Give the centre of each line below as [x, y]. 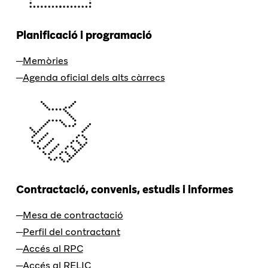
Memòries [45, 61]
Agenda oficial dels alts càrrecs [94, 78]
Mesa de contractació [73, 215]
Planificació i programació [84, 35]
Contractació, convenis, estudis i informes [124, 189]
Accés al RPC [53, 248]
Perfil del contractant [71, 232]
